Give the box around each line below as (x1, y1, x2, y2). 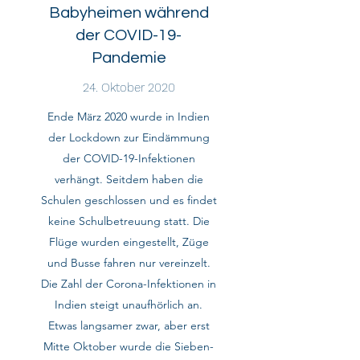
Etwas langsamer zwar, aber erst (47, 318, 210, 333)
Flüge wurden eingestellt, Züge (48, 235, 209, 249)
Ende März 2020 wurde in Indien (47, 109, 210, 124)
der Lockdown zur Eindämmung (47, 130, 210, 145)
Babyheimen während (48, 5, 209, 21)
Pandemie (91, 50, 166, 66)
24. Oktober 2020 (82, 80, 175, 95)
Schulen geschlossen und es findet (40, 193, 217, 207)
